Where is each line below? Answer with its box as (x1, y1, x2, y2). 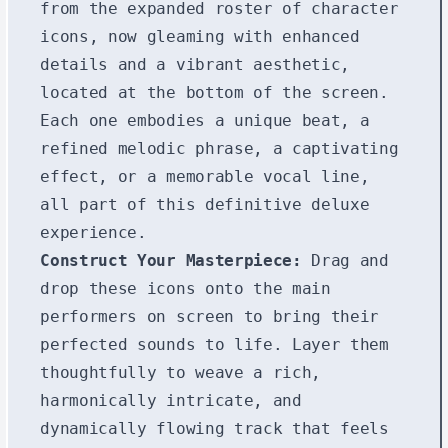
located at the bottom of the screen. (40, 82, 389, 102)
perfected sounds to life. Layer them (40, 334, 389, 354)
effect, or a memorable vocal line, (40, 166, 370, 186)
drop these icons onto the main (40, 278, 331, 298)
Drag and (301, 250, 389, 270)
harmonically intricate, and (40, 390, 302, 410)
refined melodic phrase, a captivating (40, 138, 399, 158)
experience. (40, 222, 147, 242)
